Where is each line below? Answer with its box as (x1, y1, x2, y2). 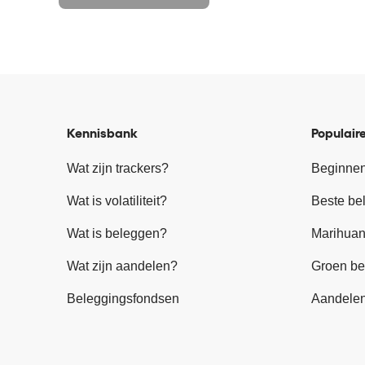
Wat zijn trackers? (67, 161, 169, 175)
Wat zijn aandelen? (67, 259, 178, 273)
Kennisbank (67, 125, 138, 140)
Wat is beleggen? (67, 226, 167, 240)
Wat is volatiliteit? (67, 194, 167, 208)
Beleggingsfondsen (67, 292, 179, 306)
